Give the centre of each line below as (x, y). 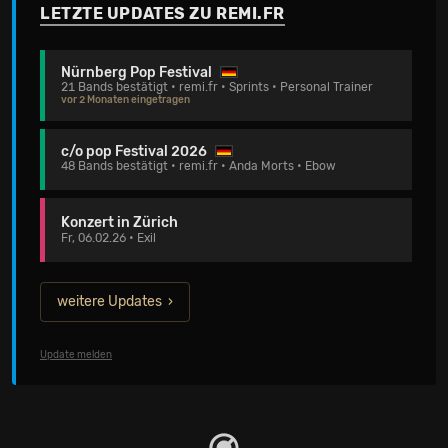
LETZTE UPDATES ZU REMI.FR (162, 13)
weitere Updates (109, 301)
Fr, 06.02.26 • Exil (108, 238)
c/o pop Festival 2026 (134, 151)
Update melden (76, 355)
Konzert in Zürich (119, 222)
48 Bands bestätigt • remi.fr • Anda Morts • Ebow (198, 166)
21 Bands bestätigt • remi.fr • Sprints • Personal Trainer (217, 87)
